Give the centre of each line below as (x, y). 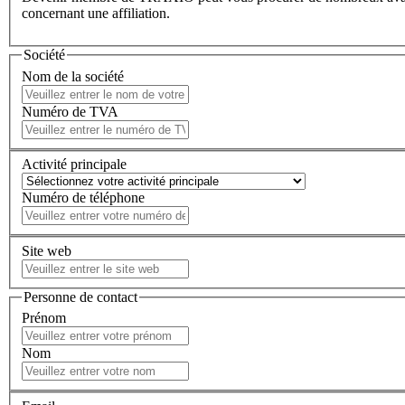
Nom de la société (73, 76)
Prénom (44, 318)
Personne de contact (80, 297)
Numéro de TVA (70, 111)
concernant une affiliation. (96, 13)
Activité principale (74, 165)
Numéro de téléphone (83, 198)
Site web (47, 250)
